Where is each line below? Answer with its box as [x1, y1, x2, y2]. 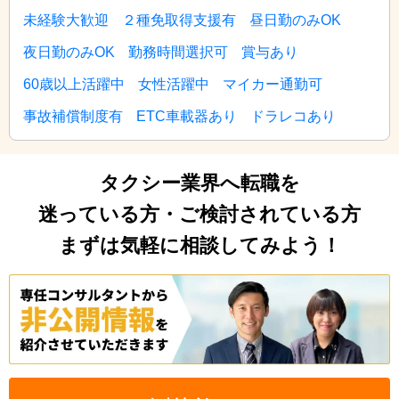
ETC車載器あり [136, 108, 237, 124]
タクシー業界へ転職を [99, 171, 300, 194]
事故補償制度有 [23, 108, 123, 124]
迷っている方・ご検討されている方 [38, 202, 361, 225]
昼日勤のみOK [249, 12, 341, 28]
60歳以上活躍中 [23, 76, 125, 92]
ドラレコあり [250, 108, 336, 124]
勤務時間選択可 [128, 44, 228, 60]
